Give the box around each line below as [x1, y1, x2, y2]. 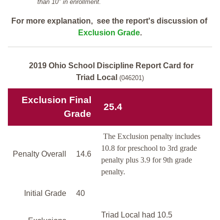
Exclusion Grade [78, 28, 140, 37]
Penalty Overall [13, 149, 66, 158]
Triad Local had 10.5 [101, 210, 172, 219]
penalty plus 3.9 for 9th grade [101, 155, 192, 164]
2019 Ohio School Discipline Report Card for [28, 61, 193, 70]
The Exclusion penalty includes [101, 132, 200, 140]
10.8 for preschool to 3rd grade [101, 143, 197, 152]
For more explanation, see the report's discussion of [11, 16, 209, 25]
